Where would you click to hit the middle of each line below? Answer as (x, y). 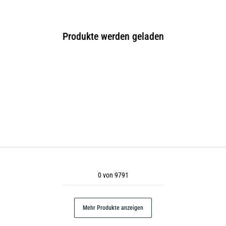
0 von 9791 (113, 175)
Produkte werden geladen (113, 36)
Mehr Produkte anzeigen (113, 208)
